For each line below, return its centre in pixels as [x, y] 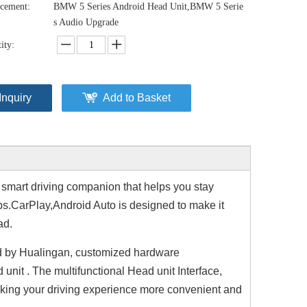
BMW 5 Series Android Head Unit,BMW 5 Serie [148, 7]
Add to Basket [137, 98]
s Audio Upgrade [86, 22]
